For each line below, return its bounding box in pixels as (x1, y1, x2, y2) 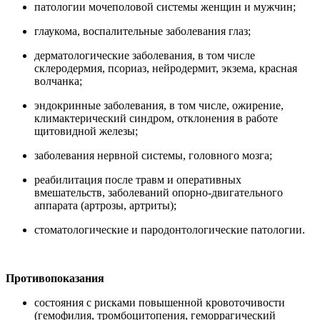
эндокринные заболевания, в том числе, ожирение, (34, 99, 284, 111)
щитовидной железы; (34, 124, 141, 137)
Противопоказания (6, 271, 107, 284)
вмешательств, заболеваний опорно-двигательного (34, 186, 283, 199)
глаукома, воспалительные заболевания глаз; (34, 24, 251, 37)
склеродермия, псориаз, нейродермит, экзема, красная (34, 61, 297, 74)
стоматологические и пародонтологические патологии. (34, 223, 305, 236)
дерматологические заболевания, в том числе (34, 49, 255, 61)
